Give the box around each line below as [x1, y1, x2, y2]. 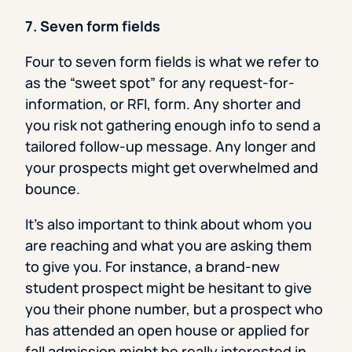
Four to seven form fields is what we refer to [25, 52, 319, 71]
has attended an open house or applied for [25, 321, 310, 340]
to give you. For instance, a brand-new [25, 257, 280, 277]
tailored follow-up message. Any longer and [25, 137, 316, 156]
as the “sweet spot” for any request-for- [25, 73, 295, 93]
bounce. [25, 179, 80, 199]
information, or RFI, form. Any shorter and [25, 94, 301, 114]
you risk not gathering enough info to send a [25, 115, 321, 135]
